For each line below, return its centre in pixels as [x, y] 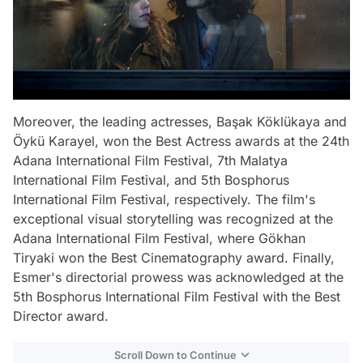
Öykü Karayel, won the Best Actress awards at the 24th [181, 141]
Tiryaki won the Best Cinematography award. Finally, [174, 257]
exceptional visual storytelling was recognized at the [173, 218]
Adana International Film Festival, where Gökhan [159, 238]
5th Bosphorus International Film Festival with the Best [177, 296]
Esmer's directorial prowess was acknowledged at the [178, 277]
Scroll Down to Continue [175, 354]
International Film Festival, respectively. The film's [164, 199]
